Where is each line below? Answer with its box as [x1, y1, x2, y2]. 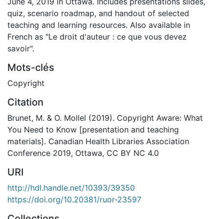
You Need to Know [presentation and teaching [7, 124, 179, 134]
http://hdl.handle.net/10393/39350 [7, 182, 135, 193]
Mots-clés [7, 61, 54, 73]
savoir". [7, 43, 34, 53]
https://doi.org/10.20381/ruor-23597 [7, 194, 141, 204]
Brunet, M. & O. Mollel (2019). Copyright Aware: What [7, 112, 203, 123]
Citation [7, 96, 44, 108]
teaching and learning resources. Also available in [7, 20, 190, 30]
